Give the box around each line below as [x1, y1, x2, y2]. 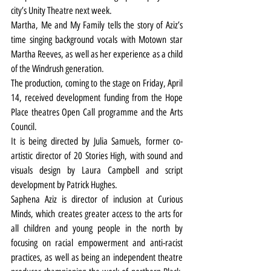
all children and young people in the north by [11, 223, 183, 235]
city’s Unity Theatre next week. [11, 5, 112, 17]
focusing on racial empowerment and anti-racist [11, 237, 183, 249]
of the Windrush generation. [11, 63, 104, 75]
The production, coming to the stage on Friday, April [11, 77, 183, 90]
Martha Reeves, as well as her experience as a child [11, 48, 183, 60]
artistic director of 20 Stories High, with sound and [11, 150, 183, 162]
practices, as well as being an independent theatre [11, 252, 183, 264]
